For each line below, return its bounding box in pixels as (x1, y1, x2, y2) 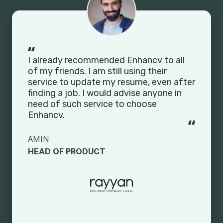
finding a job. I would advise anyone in (28, 87, 182, 99)
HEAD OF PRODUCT (28, 146, 106, 156)
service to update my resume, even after (28, 76, 195, 88)
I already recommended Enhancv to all (28, 54, 185, 66)
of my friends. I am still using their (28, 65, 167, 77)
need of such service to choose (28, 98, 157, 110)
